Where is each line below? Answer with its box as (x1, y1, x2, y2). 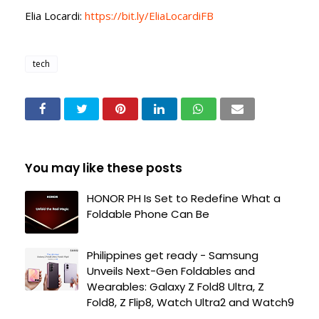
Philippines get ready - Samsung (87, 247, 258, 263)
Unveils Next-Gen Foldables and (87, 263, 255, 278)
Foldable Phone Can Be (87, 206, 209, 221)
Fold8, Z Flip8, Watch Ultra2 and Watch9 (87, 294, 294, 310)
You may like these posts (25, 159, 182, 177)
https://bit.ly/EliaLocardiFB (82, 8, 214, 23)
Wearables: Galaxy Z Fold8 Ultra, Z (87, 278, 264, 294)
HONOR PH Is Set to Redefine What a (87, 190, 281, 206)
